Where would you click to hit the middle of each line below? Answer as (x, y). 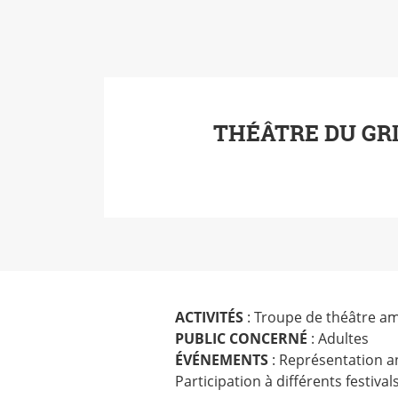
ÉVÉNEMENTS (222, 360)
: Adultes (338, 338)
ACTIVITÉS (209, 317)
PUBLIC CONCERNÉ (241, 338)
